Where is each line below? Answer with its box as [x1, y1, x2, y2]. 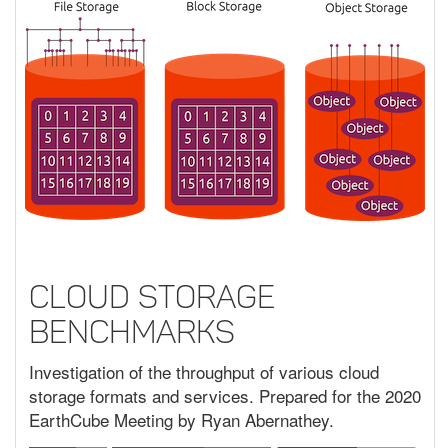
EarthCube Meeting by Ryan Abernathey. [29, 407, 334, 433]
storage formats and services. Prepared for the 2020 [29, 383, 421, 409]
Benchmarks [29, 312, 235, 351]
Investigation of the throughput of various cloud [29, 359, 379, 385]
